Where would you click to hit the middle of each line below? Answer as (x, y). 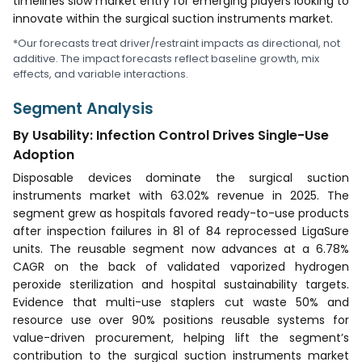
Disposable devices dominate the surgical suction (181, 177)
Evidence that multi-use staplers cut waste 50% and (181, 302)
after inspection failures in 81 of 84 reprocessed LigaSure (181, 231)
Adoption (44, 154)
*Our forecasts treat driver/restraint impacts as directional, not (177, 43)
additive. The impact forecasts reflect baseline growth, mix (166, 58)
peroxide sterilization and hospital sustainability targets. (181, 284)
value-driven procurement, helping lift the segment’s (181, 337)
